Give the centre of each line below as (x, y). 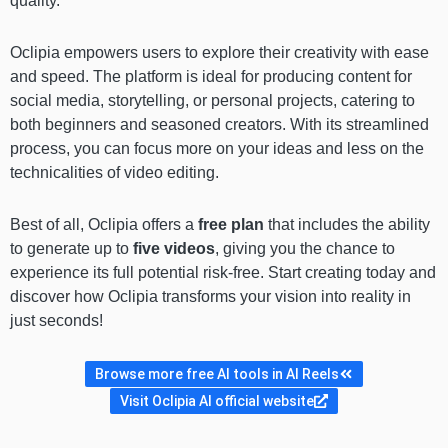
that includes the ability (347, 225)
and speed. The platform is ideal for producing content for (211, 77)
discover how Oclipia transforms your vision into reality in (210, 297)
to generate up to (71, 249)
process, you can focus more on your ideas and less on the (217, 149)
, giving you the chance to (305, 249)
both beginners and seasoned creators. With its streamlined (219, 125)
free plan (231, 225)
